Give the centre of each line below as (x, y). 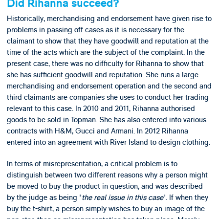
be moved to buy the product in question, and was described (105, 186)
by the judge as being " (44, 197)
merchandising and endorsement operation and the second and (109, 86)
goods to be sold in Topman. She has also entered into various (106, 120)
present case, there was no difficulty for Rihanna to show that (105, 64)
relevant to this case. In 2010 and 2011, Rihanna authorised (101, 109)
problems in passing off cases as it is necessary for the (95, 30)
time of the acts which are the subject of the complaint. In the (106, 53)
